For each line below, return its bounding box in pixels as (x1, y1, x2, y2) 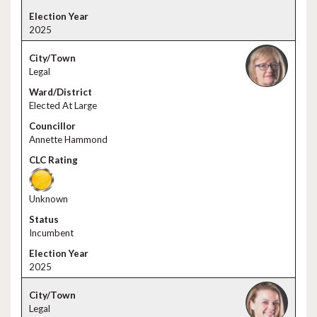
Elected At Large (29, 100, 97, 111)
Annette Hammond (29, 134, 108, 145)
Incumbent (29, 227, 74, 238)
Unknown (29, 193, 68, 204)
